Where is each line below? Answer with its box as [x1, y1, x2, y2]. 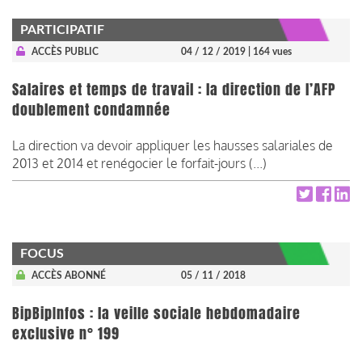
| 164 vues [248, 46, 292, 57]
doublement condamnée [12, 99, 170, 120]
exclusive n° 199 [12, 322, 120, 344]
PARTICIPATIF [20, 23, 104, 36]
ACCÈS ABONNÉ [31, 270, 106, 280]
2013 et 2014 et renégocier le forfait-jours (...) [12, 154, 267, 171]
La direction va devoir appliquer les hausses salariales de [12, 137, 333, 154]
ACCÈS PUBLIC [31, 46, 99, 57]
